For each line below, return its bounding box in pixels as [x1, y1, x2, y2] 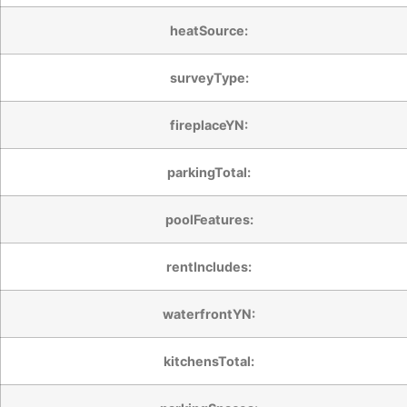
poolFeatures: [164, 211, 253, 227]
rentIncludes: [166, 258, 252, 274]
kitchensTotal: [164, 352, 254, 369]
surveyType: [169, 69, 249, 85]
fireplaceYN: [170, 116, 248, 133]
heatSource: [170, 22, 248, 38]
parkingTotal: [167, 164, 251, 180]
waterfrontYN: [163, 305, 255, 322]
